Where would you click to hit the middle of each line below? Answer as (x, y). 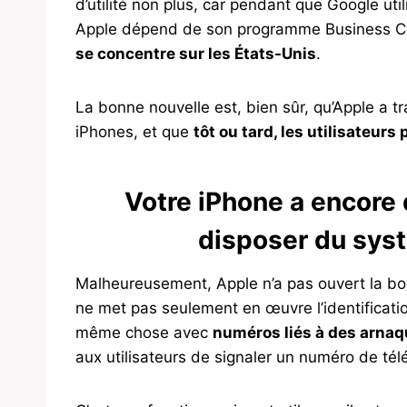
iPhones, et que (134, 132)
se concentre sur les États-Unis (196, 54)
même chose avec (144, 333)
